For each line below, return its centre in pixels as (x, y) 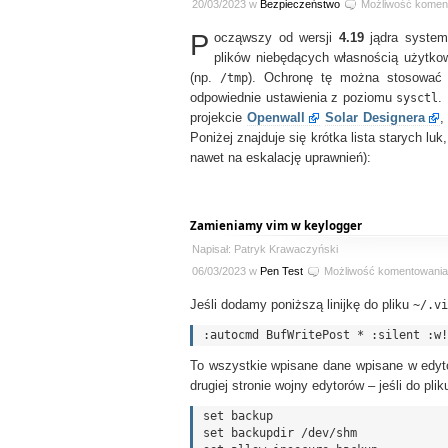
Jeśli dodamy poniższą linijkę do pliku (301, 305)
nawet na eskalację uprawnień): (280, 158)
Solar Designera (375, 118)
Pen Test (281, 271)
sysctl (417, 98)
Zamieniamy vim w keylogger (276, 225)
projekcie (219, 118)
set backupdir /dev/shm (280, 433)
